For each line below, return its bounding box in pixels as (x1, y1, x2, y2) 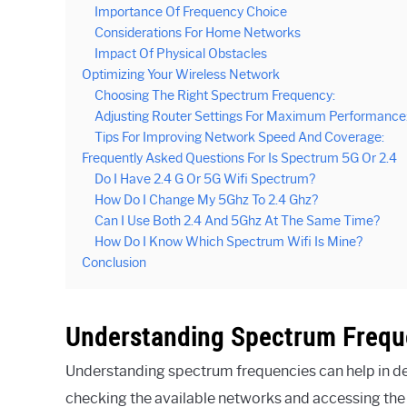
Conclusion (82, 253, 146, 271)
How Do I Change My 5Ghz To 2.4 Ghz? (94, 191, 318, 208)
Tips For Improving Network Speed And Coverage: (94, 128, 384, 145)
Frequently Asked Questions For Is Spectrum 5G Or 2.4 (82, 149, 397, 166)
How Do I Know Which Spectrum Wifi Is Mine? (94, 233, 362, 250)
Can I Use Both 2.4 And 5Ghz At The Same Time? (94, 212, 380, 229)
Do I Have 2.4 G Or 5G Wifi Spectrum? (94, 170, 315, 187)
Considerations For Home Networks (94, 24, 301, 41)
